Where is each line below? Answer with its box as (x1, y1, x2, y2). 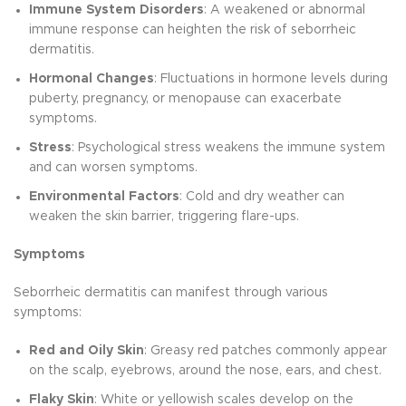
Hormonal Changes (29, 72, 154, 86)
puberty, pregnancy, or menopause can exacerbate (29, 92, 342, 106)
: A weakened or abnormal (204, 4, 365, 17)
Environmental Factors (29, 190, 179, 204)
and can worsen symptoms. (29, 161, 198, 175)
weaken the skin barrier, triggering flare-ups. (29, 210, 299, 224)
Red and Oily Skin (29, 344, 144, 358)
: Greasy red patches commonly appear (144, 344, 387, 358)
